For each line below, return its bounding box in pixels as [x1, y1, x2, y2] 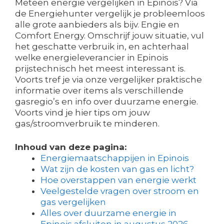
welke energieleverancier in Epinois [15, 52, 168, 62]
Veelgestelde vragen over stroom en [40, 186, 199, 196]
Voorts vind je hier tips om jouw [15, 107, 150, 117]
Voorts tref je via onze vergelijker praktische [15, 74, 202, 84]
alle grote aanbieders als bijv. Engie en [15, 19, 179, 29]
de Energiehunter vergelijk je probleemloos [15, 8, 205, 18]
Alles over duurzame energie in [40, 208, 176, 218]
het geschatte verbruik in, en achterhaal [15, 41, 189, 51]
